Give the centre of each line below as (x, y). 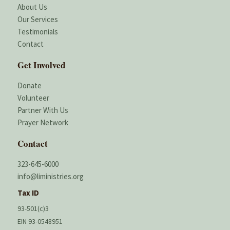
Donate (30, 85)
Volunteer (33, 98)
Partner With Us (43, 110)
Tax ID (28, 193)
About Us (32, 7)
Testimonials (38, 31)
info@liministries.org (51, 176)
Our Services (38, 19)
